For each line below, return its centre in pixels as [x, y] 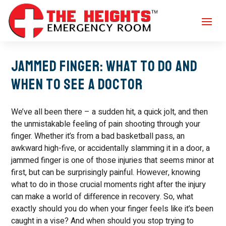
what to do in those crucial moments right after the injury [109, 185]
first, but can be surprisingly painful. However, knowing [106, 173]
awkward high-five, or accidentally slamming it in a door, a [111, 148]
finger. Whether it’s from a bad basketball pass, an [98, 136]
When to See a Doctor [77, 84]
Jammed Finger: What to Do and [105, 66]
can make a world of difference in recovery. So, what [102, 197]
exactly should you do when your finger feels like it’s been [112, 209]
